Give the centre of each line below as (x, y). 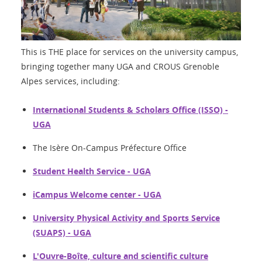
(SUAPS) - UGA (62, 233)
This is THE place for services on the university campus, (130, 52)
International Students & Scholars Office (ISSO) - (130, 110)
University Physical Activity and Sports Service (126, 218)
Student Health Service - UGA (92, 171)
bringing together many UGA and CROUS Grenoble (120, 67)
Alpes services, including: (70, 81)
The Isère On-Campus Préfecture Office (110, 148)
